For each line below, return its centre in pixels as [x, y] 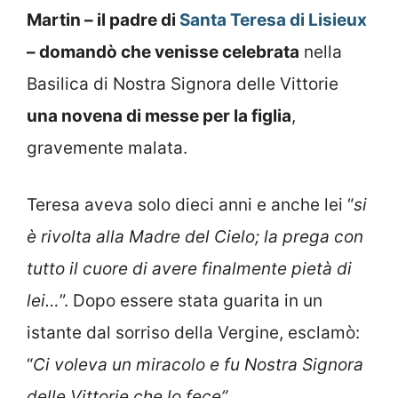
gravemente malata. [107, 147]
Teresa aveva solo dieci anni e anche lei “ [190, 205]
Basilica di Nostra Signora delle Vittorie [183, 84]
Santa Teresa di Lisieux [273, 20]
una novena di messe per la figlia [159, 115]
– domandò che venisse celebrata [163, 52]
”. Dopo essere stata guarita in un [191, 301]
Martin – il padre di [103, 20]
